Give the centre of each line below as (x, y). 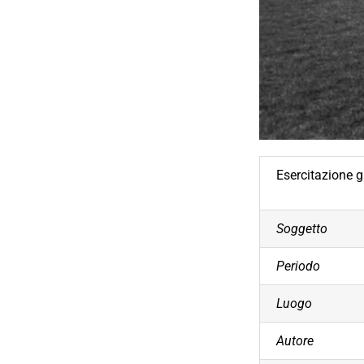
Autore (295, 341)
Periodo (299, 266)
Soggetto (302, 229)
